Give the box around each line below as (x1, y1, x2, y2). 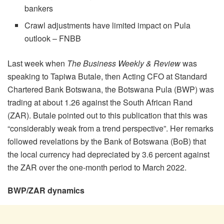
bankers (24, 2, 53, 14)
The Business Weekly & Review (67, 57, 180, 69)
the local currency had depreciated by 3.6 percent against (7, 148, 209, 160)
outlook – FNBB (24, 32, 81, 44)
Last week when (7, 57, 67, 69)
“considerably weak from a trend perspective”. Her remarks (7, 122, 213, 134)
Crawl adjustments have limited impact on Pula (24, 19, 191, 31)
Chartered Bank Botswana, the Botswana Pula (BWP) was (7, 83, 214, 95)
